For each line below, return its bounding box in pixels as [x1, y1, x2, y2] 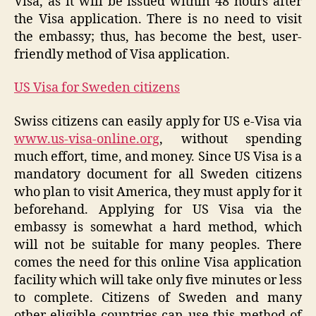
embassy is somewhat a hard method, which [14, 219, 302, 236]
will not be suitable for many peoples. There [14, 236, 302, 253]
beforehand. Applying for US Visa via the [14, 201, 302, 218]
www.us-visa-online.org [14, 130, 159, 147]
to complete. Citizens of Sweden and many [14, 289, 302, 306]
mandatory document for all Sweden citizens [14, 166, 302, 183]
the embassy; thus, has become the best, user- [14, 28, 302, 45]
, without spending [159, 130, 302, 147]
